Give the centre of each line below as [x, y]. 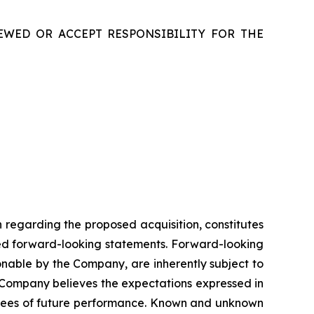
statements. [137, 244]
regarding [33, 225]
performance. [110, 303]
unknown [240, 303]
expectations [157, 284]
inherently [180, 264]
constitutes [234, 225]
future [54, 303]
